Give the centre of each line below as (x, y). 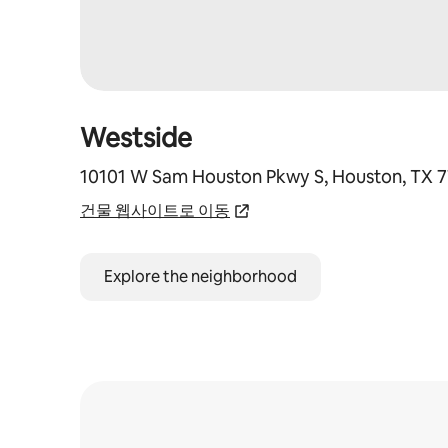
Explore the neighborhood (200, 276)
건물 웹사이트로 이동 (155, 210)
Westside (136, 138)
